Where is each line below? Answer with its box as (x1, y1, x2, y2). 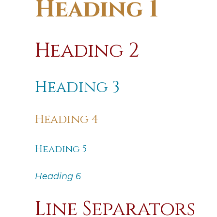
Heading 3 (35, 77, 120, 98)
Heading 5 (35, 142, 87, 155)
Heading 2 (35, 38, 139, 64)
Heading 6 (35, 171, 81, 182)
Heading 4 (35, 112, 98, 127)
